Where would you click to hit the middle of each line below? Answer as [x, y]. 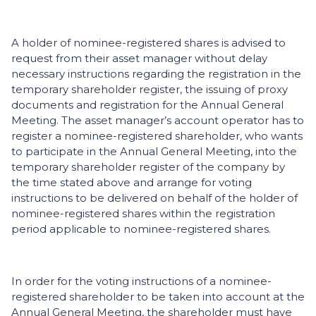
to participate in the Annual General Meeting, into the [154, 152]
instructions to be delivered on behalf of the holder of [154, 198]
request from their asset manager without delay [139, 59]
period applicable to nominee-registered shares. [141, 229]
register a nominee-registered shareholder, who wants [157, 136]
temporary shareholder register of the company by [148, 167]
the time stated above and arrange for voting [132, 183]
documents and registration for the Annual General [147, 105]
